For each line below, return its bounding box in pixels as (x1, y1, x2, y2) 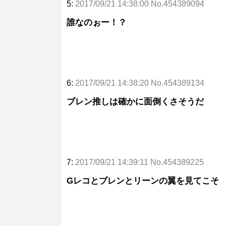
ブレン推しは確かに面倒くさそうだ (67, 96, 204, 106)
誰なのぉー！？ (67, 17, 127, 27)
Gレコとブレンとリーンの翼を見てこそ (67, 176, 219, 186)
